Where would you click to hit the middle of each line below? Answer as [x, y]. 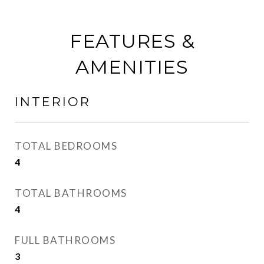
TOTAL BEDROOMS [66, 146]
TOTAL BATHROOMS [71, 193]
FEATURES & [132, 41]
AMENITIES [132, 67]
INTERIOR [53, 102]
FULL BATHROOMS [65, 240]
